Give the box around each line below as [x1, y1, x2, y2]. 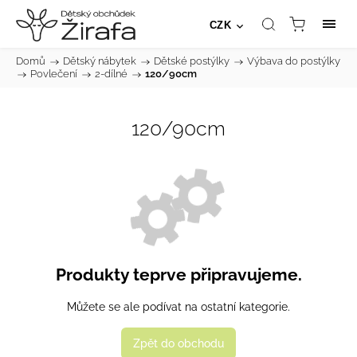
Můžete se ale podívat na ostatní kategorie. [67, 300, 290, 313]
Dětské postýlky [154, 55, 229, 67]
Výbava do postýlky [247, 55, 340, 67]
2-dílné [95, 68, 127, 80]
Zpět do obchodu [133, 336, 224, 350]
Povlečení [30, 68, 77, 80]
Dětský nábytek [63, 55, 136, 67]
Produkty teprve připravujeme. [55, 265, 302, 285]
